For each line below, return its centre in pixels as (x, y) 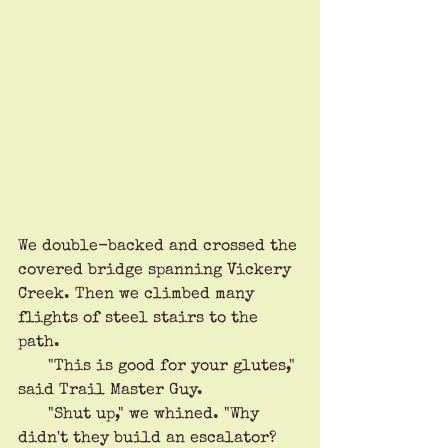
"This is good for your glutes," (33, 366)
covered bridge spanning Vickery (157, 270)
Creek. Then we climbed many (138, 294)
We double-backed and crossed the (160, 246)
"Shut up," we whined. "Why (33, 414)
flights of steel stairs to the (140, 318)
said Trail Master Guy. (110, 390)
